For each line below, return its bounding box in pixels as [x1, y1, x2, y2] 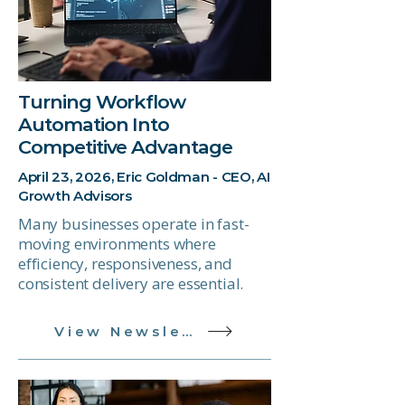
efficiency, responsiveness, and [18, 253, 232, 274]
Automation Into [18, 113, 170, 136]
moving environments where [18, 233, 216, 254]
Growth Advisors [18, 187, 132, 204]
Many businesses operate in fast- [18, 213, 250, 234]
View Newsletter [182, 322, 193, 340]
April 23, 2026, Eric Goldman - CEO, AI [18, 168, 270, 185]
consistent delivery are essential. [18, 273, 248, 294]
